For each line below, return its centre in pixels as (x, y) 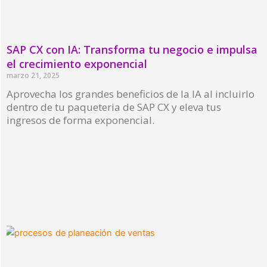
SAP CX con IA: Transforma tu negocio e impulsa (132, 50)
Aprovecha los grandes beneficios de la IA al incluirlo (131, 94)
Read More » (30, 141)
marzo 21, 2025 (33, 76)
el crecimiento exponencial (77, 64)
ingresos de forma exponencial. (80, 120)
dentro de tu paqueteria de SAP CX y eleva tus (114, 107)
